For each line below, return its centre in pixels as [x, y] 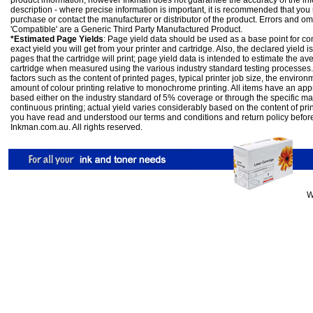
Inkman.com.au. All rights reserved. [77, 127]
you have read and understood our [77, 117]
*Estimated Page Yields [57, 39]
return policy [265, 117]
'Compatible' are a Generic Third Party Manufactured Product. [126, 29]
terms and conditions [183, 117]
